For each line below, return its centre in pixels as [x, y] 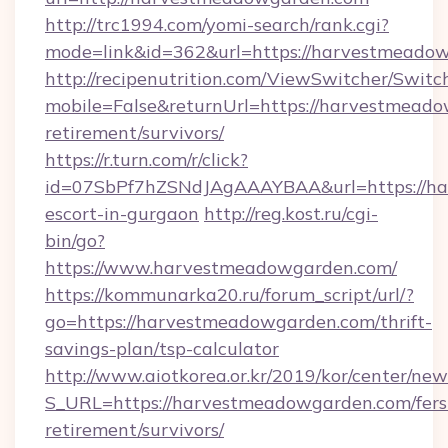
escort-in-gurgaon [122, 213]
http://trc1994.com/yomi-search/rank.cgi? [217, 24]
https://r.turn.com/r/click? [146, 159]
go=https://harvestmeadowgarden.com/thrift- [238, 321]
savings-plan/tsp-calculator [162, 348]
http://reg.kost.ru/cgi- [291, 213]
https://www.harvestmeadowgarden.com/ [221, 267]
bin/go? [75, 240]
